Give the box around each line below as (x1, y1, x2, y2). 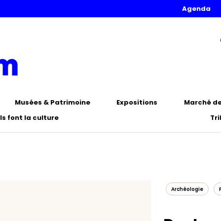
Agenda (182, 4, 211, 13)
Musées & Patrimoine (14, 98, 90, 107)
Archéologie (171, 185, 203, 193)
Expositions (116, 98, 158, 107)
